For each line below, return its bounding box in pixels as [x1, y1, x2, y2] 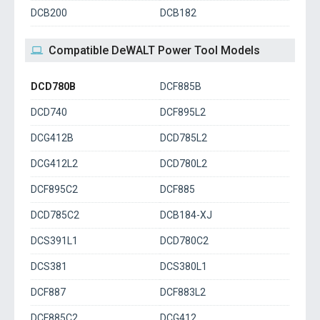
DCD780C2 [160, 235, 209, 246]
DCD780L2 [160, 158, 207, 169]
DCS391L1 [31, 235, 78, 246]
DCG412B [31, 132, 74, 144]
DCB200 [31, 7, 67, 19]
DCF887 [31, 286, 66, 298]
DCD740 [31, 106, 67, 118]
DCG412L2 [31, 158, 78, 169]
